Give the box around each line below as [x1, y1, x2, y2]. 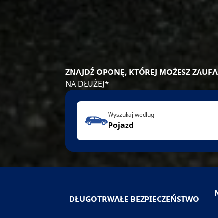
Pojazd [108, 120, 134, 130]
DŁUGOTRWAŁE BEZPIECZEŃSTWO [69, 194, 199, 204]
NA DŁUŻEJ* [65, 78, 109, 89]
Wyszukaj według [108, 110, 155, 119]
